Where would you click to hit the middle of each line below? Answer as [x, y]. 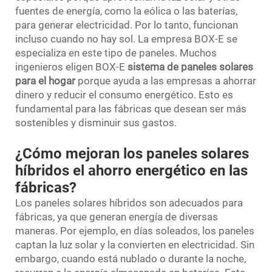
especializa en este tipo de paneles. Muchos [116, 53]
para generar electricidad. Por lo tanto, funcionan [127, 25]
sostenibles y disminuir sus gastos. [96, 122]
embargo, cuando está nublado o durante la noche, [131, 258]
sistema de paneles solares [190, 66]
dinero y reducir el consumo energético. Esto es [124, 94]
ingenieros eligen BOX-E [71, 66]
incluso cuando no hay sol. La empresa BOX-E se [126, 39]
